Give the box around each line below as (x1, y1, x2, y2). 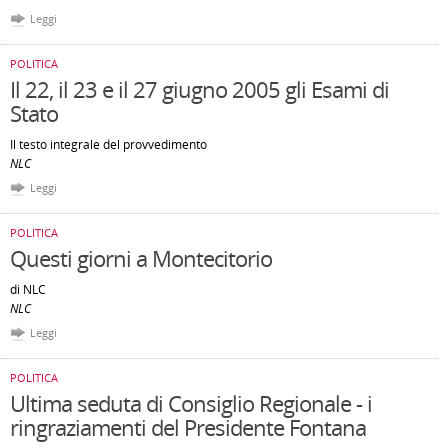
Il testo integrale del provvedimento (10, 136, 207, 153)
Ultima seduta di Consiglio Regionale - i (10, 388, 372, 418)
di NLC (10, 281, 46, 298)
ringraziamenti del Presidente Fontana (10, 412, 366, 442)
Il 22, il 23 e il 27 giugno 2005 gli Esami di (10, 74, 389, 104)
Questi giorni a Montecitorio (10, 243, 272, 273)
